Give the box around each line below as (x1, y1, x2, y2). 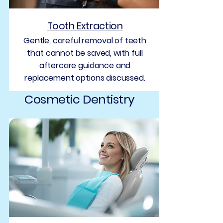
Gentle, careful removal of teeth (23, 35, 146, 46)
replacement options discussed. (24, 72, 145, 84)
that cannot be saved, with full (27, 47, 143, 59)
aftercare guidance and (39, 60, 131, 71)
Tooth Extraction (47, 19, 123, 33)
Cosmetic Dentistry (24, 91, 135, 108)
